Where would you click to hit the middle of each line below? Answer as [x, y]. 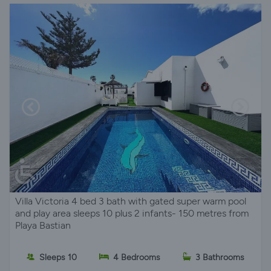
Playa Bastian [43, 225]
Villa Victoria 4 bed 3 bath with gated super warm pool [131, 201]
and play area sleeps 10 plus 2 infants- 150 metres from [132, 213]
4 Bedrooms [136, 258]
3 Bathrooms [220, 258]
